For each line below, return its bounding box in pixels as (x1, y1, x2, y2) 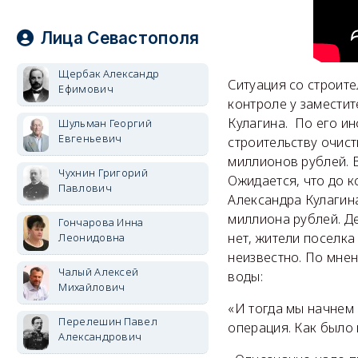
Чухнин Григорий (58, 165, 148, 180)
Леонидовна (58, 230, 125, 245)
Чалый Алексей (58, 265, 139, 279)
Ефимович (58, 82, 113, 96)
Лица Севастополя (40, 28, 200, 48)
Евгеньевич (58, 131, 122, 145)
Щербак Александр (58, 66, 160, 81)
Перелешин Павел (58, 314, 157, 328)
